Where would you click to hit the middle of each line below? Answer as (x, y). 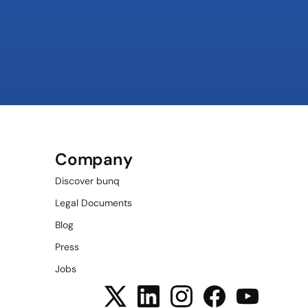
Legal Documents (93, 203)
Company (94, 159)
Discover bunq (87, 181)
